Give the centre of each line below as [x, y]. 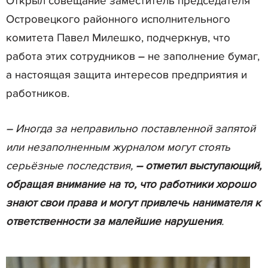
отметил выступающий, [202, 166]
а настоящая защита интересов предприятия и [127, 75]
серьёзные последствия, [71, 166]
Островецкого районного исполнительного [118, 19]
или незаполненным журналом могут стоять [118, 147]
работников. [38, 93]
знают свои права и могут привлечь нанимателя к [133, 203]
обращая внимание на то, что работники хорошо [131, 184]
